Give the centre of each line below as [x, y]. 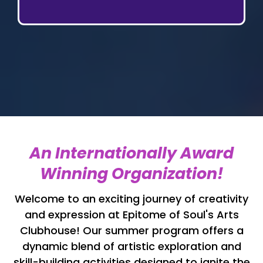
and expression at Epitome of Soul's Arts [131, 215]
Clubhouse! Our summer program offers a [131, 231]
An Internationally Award [131, 153]
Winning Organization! [131, 174]
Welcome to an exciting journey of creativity [131, 199]
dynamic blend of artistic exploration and [131, 247]
